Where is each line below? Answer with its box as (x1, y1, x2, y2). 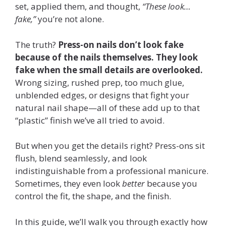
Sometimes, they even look (15, 178, 122, 190)
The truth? (15, 38, 58, 50)
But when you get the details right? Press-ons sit (15, 140, 205, 152)
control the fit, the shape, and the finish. (15, 190, 171, 202)
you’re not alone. (36, 13, 104, 25)
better (122, 178, 145, 190)
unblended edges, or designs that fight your (15, 89, 189, 101)
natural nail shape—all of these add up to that (15, 101, 200, 114)
